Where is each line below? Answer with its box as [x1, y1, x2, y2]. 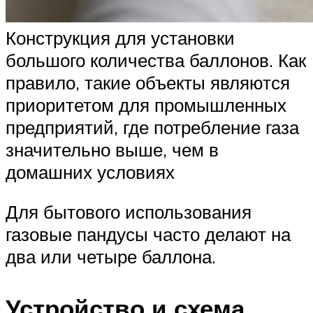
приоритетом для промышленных [6, 93, 286, 116]
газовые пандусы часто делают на [6, 223, 291, 246]
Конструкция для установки [6, 26, 235, 49]
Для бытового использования [6, 201, 252, 224]
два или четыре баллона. [6, 245, 216, 268]
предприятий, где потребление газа [6, 115, 299, 138]
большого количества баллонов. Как [6, 48, 306, 71]
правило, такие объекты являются [6, 71, 290, 94]
